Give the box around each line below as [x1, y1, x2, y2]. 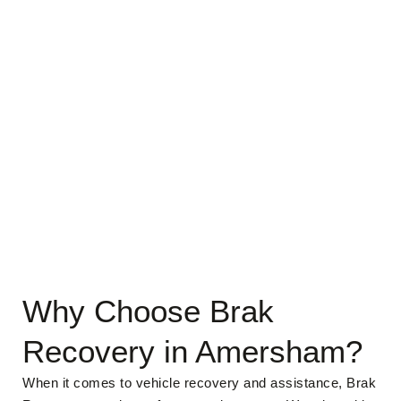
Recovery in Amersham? [22, 334, 363, 369]
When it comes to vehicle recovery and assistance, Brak [22, 375, 376, 390]
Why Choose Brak [22, 294, 274, 328]
